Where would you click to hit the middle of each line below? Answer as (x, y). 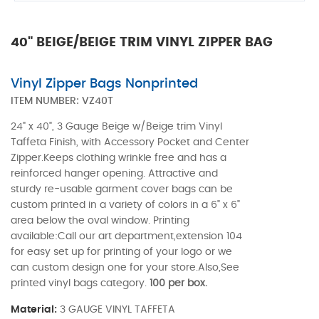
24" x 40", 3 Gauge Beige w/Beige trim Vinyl (116, 127)
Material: (34, 310)
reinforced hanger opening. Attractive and (114, 174)
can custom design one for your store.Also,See (125, 268)
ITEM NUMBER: (46, 101)
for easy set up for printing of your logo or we (121, 252)
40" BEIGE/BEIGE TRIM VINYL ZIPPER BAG (142, 43)
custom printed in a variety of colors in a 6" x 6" (125, 205)
